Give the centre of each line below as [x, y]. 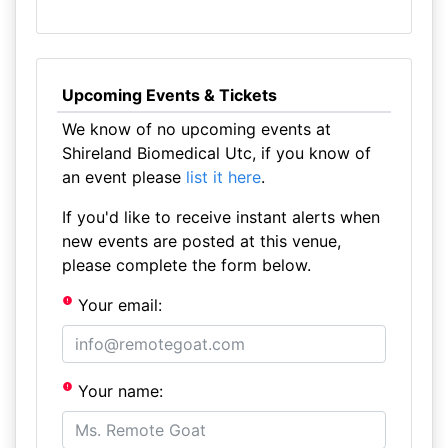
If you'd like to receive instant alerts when [220, 217]
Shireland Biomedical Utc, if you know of [216, 153]
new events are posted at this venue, [201, 241]
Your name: [118, 391]
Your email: [118, 305]
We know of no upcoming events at [196, 129]
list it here [223, 177]
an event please [123, 177]
